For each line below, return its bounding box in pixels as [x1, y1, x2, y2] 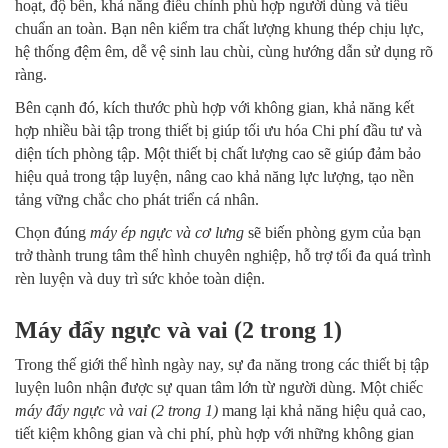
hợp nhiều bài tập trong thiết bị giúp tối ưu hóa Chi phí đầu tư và [15, 122, 422, 140]
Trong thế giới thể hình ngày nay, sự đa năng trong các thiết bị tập [15, 356, 429, 374]
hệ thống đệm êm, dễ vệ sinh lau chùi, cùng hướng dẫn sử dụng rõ [15, 43, 433, 61]
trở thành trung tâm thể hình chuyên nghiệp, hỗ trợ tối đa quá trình [15, 247, 431, 265]
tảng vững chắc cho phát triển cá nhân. [15, 191, 259, 209]
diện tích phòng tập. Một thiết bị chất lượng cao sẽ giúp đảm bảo [15, 145, 421, 163]
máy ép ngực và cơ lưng [90, 224, 244, 242]
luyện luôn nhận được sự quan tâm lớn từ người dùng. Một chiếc [15, 379, 423, 397]
